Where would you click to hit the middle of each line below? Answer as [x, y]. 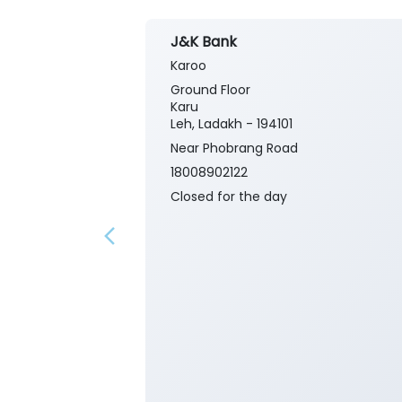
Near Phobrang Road [234, 149]
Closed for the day [229, 197]
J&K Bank [204, 42]
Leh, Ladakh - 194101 [232, 124]
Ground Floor [210, 90]
